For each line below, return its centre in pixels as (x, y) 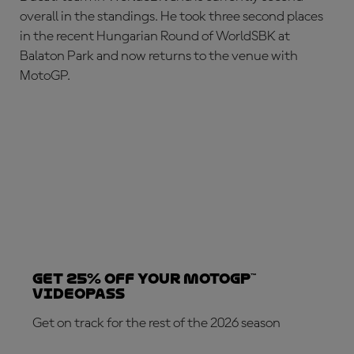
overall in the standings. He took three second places (171, 16)
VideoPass (79, 293)
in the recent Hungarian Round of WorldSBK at (155, 36)
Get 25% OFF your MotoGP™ (144, 278)
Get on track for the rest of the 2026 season (156, 323)
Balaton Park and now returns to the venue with (159, 56)
